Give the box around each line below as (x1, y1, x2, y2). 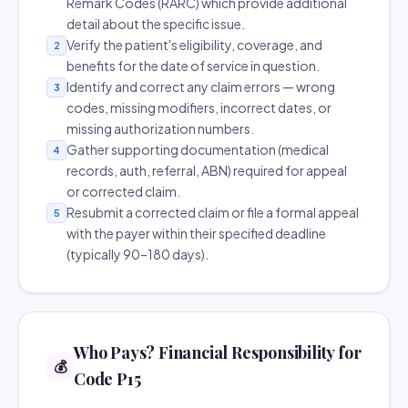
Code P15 (74, 368, 141, 390)
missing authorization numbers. (66, 120, 254, 137)
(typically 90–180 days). (66, 246, 209, 262)
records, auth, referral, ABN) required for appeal (66, 162, 347, 178)
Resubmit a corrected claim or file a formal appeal (66, 204, 359, 220)
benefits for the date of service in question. (66, 57, 320, 74)
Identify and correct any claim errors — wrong (66, 78, 335, 95)
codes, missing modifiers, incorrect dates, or (66, 99, 331, 116)
